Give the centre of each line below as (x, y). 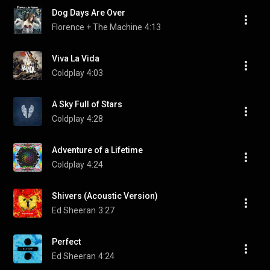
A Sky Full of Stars (87, 104)
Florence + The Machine (97, 27)
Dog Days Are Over (89, 13)
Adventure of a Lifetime (97, 150)
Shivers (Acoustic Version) (105, 196)
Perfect (66, 242)
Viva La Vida (76, 58)
